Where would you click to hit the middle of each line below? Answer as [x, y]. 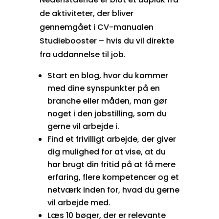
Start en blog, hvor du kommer [108, 75]
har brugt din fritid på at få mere [111, 164]
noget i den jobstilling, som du [107, 113]
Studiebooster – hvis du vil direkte [107, 41]
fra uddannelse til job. [82, 54]
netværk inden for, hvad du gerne [113, 190]
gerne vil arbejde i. [83, 126]
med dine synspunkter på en [103, 88]
